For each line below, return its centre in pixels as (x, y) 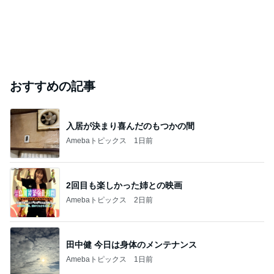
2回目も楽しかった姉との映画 (124, 185)
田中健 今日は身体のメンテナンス (131, 244)
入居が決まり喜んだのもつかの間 (130, 126)
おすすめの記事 (53, 86)
